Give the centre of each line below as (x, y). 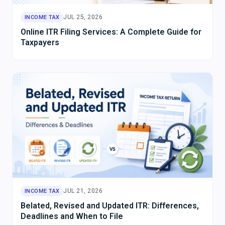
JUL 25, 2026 (83, 17)
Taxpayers (40, 42)
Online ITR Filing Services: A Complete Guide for (111, 32)
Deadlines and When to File (72, 216)
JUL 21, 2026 (83, 191)
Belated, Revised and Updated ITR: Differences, (110, 205)
